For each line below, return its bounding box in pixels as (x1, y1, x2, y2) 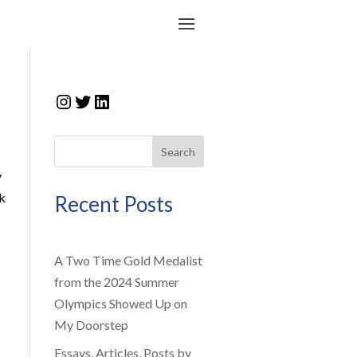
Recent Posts (53, 191, 173, 218)
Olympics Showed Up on (53, 296, 187, 312)
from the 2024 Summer (53, 274, 179, 290)
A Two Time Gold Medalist (53, 253, 202, 269)
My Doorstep (53, 317, 128, 333)
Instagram (53, 88, 140, 112)
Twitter (72, 88, 137, 112)
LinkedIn (91, 88, 167, 112)
